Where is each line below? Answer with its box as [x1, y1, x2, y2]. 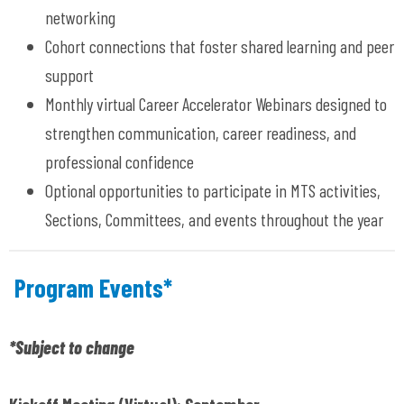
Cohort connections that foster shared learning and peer [45, 34, 394, 57]
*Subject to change [9, 335, 134, 358]
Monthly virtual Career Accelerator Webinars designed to [45, 92, 387, 115]
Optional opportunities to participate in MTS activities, [45, 179, 381, 201]
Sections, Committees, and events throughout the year [45, 207, 383, 230]
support [45, 63, 94, 86]
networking [45, 5, 115, 28]
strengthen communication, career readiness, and [45, 121, 356, 143]
